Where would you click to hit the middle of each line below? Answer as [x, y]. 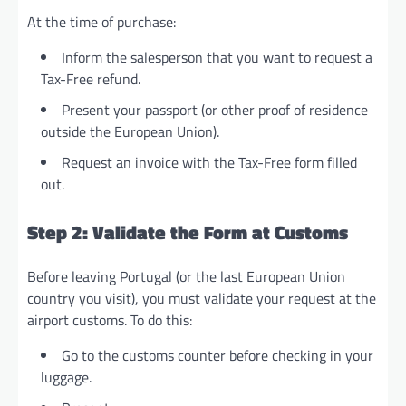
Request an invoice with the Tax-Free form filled [209, 163]
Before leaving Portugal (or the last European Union [186, 276]
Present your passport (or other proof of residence [215, 110]
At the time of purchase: [101, 22]
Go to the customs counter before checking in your [217, 355]
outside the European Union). [130, 132]
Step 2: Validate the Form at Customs [188, 232]
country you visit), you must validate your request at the [202, 298]
